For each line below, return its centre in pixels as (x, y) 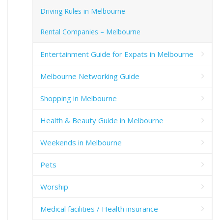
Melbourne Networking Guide (90, 76)
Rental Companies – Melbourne (90, 32)
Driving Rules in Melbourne (83, 11)
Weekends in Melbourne (81, 143)
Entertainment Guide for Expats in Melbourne (117, 54)
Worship (54, 187)
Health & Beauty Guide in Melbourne (102, 121)
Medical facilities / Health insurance (99, 209)
